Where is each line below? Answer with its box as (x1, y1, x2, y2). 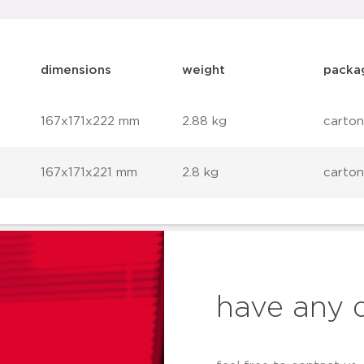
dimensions (41, 64, 112, 76)
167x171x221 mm (41, 167, 138, 179)
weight (181, 64, 225, 76)
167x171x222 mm (41, 115, 141, 128)
